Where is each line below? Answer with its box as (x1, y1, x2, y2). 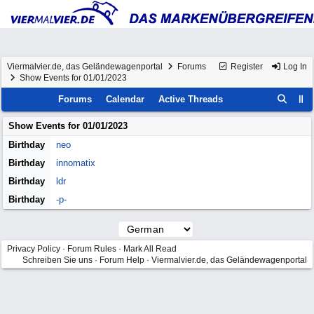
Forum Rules (67, 244, 116, 254)
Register (228, 62, 263, 71)
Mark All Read (123, 244, 177, 254)
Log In (281, 62, 307, 71)
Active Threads (158, 94, 224, 104)
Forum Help (100, 255, 144, 265)
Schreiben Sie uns (22, 255, 93, 265)
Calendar (106, 94, 145, 104)
